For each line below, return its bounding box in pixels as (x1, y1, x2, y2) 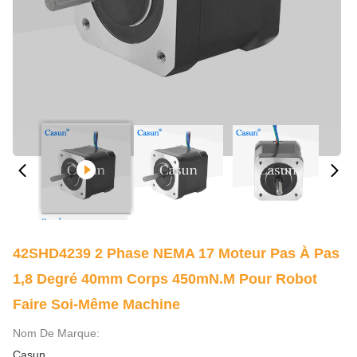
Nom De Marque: (13, 327, 100, 339)
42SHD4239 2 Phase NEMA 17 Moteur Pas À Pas (13, 245, 339, 261)
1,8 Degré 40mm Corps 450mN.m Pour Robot (13, 271, 317, 287)
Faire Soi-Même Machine (13, 296, 180, 312)
